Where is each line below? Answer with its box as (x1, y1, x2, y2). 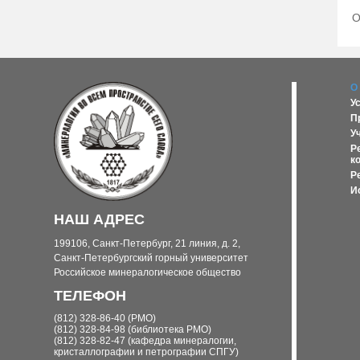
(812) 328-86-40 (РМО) (54, 313, 157, 325)
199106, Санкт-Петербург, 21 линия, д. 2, (54, 238, 241, 250)
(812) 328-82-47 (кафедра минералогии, (54, 335, 237, 347)
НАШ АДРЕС (54, 211, 145, 228)
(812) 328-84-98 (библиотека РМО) (54, 324, 212, 336)
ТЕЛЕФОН (54, 288, 127, 305)
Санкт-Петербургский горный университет (54, 252, 249, 264)
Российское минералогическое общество (54, 267, 242, 279)
